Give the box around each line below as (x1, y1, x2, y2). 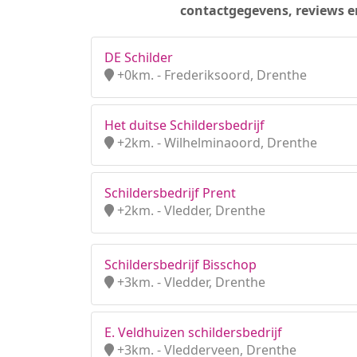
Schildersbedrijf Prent (104, 184, 236, 202)
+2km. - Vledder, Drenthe (114, 202, 265, 219)
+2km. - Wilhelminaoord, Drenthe (114, 134, 317, 151)
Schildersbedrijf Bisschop (104, 256, 257, 273)
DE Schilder (104, 49, 173, 66)
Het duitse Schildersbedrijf (104, 116, 265, 134)
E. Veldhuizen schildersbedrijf (104, 324, 282, 341)
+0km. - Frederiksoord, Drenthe (114, 66, 307, 84)
